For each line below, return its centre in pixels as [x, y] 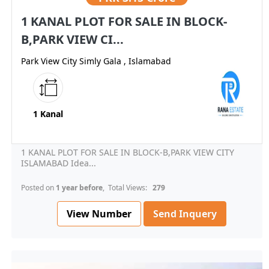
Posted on [38, 188]
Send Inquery [185, 214]
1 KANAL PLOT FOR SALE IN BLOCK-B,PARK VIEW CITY [128, 153]
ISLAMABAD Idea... [59, 163]
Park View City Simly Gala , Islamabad [96, 61]
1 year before [79, 188]
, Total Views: [127, 188]
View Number [99, 213]
